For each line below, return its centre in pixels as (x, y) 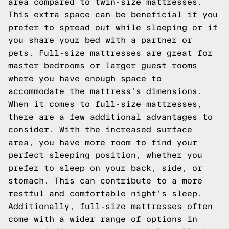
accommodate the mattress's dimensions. (105, 91)
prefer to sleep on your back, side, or (105, 168)
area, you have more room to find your (103, 142)
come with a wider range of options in (103, 219)
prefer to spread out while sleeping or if (113, 27)
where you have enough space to (85, 78)
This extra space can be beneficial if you (113, 15)
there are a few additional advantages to (110, 117)
